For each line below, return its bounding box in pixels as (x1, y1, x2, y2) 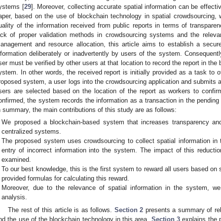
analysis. (1, 193, 28, 201)
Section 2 (114, 206, 144, 214)
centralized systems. (1, 128, 62, 136)
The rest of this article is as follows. (8, 206, 114, 214)
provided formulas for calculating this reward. (1, 175, 130, 183)
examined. (1, 156, 32, 164)
